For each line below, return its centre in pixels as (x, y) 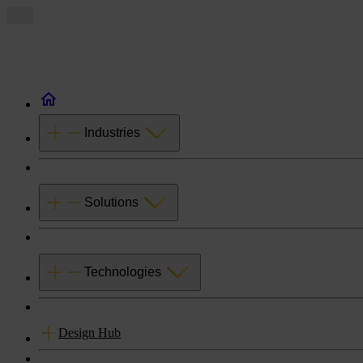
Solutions (111, 202)
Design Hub (90, 333)
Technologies (123, 272)
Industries (112, 132)
